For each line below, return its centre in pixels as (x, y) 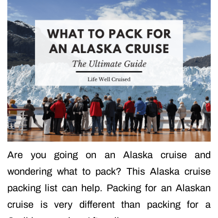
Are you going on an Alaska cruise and (109, 155)
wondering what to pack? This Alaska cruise (109, 172)
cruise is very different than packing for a (109, 205)
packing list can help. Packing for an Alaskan (109, 188)
